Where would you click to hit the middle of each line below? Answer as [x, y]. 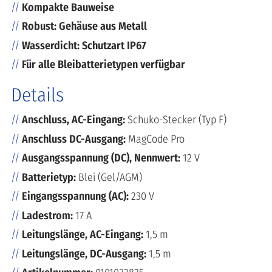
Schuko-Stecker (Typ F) [177, 120]
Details [37, 95]
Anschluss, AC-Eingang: [75, 120]
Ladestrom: [49, 215]
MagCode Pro [156, 139]
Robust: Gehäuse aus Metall [84, 26]
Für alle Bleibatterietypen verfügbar [104, 65]
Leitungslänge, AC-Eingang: [84, 235]
